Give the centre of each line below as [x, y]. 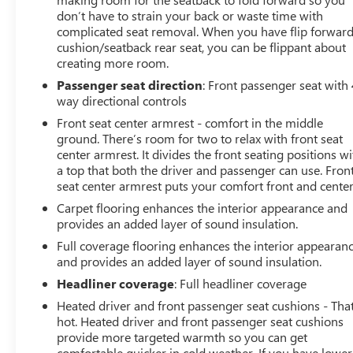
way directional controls [122, 100]
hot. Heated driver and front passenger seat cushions [201, 321]
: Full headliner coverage [241, 283]
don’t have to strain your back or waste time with [190, 15]
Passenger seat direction [130, 84]
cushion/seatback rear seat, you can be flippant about [202, 46]
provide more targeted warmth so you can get [182, 336]
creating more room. [113, 62]
